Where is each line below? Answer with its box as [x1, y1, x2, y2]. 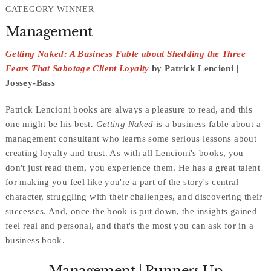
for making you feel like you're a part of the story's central [5, 177, 239, 187]
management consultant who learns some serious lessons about [5, 133, 257, 143]
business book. [5, 235, 65, 245]
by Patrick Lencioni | [149, 63, 238, 73]
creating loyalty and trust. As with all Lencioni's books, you [5, 148, 244, 158]
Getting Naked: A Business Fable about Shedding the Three [5, 48, 246, 59]
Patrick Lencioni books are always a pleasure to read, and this [5, 104, 253, 114]
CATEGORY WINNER [5, 5, 94, 15]
